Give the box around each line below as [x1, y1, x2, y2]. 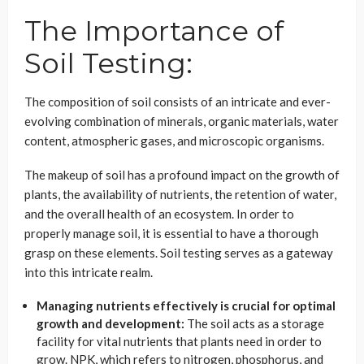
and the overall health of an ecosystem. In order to [24, 206, 294, 221]
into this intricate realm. [24, 264, 153, 279]
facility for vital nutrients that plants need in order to [37, 333, 322, 349]
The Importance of [24, 13, 284, 48]
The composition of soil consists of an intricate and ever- [24, 93, 331, 109]
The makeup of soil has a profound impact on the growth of [24, 167, 340, 182]
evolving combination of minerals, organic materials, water [24, 113, 339, 128]
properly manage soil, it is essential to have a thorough [24, 225, 318, 240]
